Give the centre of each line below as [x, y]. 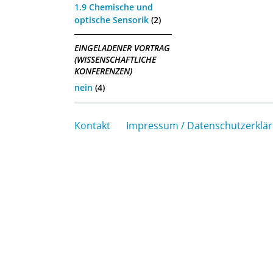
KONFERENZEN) [103, 71]
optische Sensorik [112, 19]
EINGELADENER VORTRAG [122, 48]
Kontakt [92, 125]
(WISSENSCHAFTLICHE [115, 60]
